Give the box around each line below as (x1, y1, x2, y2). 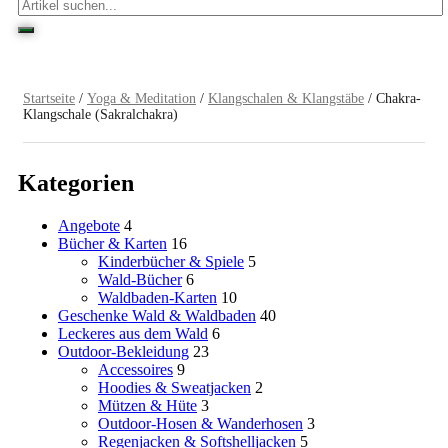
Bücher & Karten (58, 235, 167, 253)
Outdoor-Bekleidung (58, 343, 189, 361)
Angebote (58, 217, 120, 235)
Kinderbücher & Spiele (98, 253, 244, 271)
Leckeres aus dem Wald (58, 325, 208, 343)
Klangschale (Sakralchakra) (23, 107, 178, 123)
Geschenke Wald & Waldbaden (58, 307, 256, 325)
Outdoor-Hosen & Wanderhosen (98, 415, 303, 433)
